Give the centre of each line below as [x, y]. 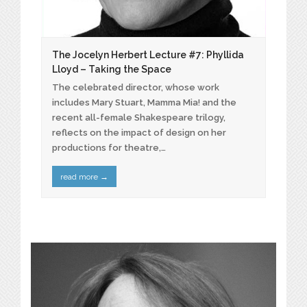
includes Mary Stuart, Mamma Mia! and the [144, 103]
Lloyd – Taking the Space [112, 70]
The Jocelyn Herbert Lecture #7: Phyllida [148, 55]
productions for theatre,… [109, 148]
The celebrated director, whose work [136, 88]
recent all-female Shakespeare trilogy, [139, 118]
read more [80, 176]
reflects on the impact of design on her [139, 133]
